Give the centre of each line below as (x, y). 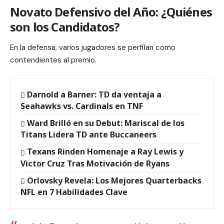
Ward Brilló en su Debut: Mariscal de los (106, 123)
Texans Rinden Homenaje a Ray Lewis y (105, 152)
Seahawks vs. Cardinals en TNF (82, 106)
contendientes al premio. (53, 60)
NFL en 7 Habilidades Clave (74, 192)
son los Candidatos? (65, 26)
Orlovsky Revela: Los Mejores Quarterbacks (114, 180)
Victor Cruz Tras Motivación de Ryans (95, 163)
